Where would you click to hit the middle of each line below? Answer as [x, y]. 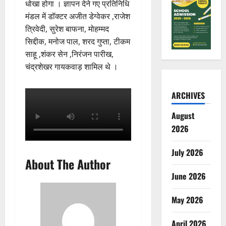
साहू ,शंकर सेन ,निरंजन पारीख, [69, 54]
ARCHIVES [188, 96]
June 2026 [188, 176]
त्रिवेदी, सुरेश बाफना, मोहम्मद [67, 29]
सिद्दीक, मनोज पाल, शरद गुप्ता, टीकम [78, 41]
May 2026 [187, 200]
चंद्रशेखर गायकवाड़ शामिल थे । [72, 66]
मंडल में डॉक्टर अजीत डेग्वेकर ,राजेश [78, 16]
